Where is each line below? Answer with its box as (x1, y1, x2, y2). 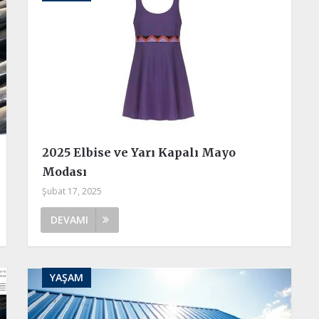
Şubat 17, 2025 (41, 184, 102, 197)
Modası (41, 164, 87, 179)
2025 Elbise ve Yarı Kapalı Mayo (41, 145, 236, 159)
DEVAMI (50, 212, 88, 226)
